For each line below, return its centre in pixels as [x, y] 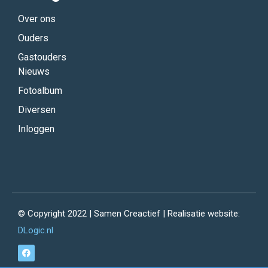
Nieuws [34, 72]
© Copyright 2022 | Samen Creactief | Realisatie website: [129, 214]
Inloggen [36, 129]
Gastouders [42, 57]
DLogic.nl [36, 231]
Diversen [37, 110]
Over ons [37, 19]
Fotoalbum [40, 91]
